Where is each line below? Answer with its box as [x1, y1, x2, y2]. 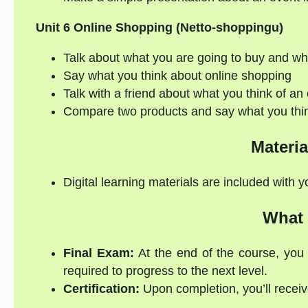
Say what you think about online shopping [63, 69, 291, 83]
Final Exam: [63, 245, 134, 260]
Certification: [63, 281, 140, 296]
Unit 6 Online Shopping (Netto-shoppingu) [35, 21, 283, 35]
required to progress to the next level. [63, 263, 267, 278]
